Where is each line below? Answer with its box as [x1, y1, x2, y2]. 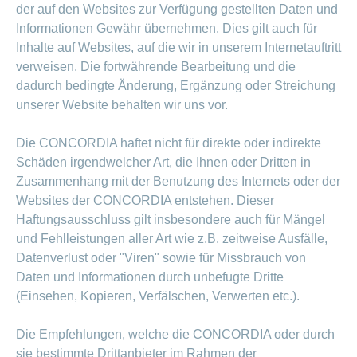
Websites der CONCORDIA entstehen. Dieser [16, 194, 274, 208]
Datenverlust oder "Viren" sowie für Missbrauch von [16, 251, 306, 265]
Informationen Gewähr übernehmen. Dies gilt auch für [16, 22, 317, 36]
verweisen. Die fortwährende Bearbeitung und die [16, 60, 296, 74]
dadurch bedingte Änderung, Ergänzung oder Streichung [16, 79, 335, 93]
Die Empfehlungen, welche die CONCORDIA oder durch [16, 328, 335, 342]
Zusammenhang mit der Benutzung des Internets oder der [16, 175, 340, 189]
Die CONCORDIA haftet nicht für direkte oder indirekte [16, 136, 321, 151]
